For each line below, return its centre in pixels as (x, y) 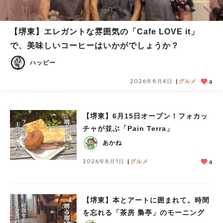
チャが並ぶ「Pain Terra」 (128, 128)
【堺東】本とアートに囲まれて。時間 (146, 200)
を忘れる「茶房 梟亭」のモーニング (144, 213)
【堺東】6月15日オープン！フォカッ (145, 116)
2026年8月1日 (104, 161)
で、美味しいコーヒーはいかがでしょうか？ (95, 46)
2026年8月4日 (151, 81)
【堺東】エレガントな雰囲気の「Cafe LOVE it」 (98, 32)
